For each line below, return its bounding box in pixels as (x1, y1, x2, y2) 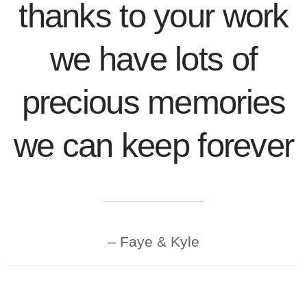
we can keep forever (13, 126, 294, 164)
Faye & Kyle (120, 234, 199, 250)
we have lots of (49, 40, 258, 77)
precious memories (21, 83, 286, 121)
